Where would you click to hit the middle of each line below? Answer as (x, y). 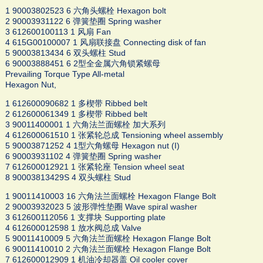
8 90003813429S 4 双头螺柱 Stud (68, 178)
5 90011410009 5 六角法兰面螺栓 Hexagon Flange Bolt (108, 239)
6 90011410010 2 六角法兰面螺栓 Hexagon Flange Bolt (108, 249)
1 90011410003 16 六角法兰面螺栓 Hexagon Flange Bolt (110, 196)
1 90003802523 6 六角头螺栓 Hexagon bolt (85, 11)
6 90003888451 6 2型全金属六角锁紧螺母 (82, 64)
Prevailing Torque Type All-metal (65, 74)
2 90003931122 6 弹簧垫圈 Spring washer (83, 21)
